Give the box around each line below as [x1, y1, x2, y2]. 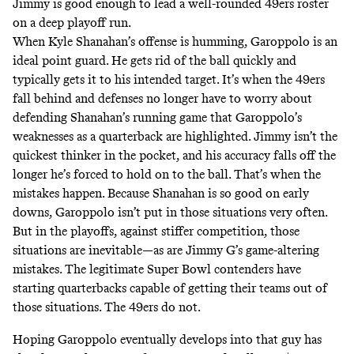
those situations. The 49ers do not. [13, 299, 203, 315]
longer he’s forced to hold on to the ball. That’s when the [13, 167, 321, 183]
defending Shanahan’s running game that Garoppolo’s [13, 110, 302, 126]
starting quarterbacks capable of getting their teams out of [13, 281, 327, 296]
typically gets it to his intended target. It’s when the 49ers [13, 72, 325, 88]
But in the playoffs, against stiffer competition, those [13, 224, 299, 239]
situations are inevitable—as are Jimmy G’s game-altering [13, 243, 319, 258]
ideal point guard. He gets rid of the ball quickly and [13, 53, 296, 69]
